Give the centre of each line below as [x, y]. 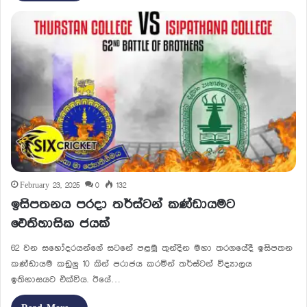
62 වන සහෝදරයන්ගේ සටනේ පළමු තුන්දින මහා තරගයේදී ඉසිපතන [152, 248]
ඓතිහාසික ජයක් [60, 223]
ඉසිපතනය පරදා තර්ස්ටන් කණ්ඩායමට [123, 204]
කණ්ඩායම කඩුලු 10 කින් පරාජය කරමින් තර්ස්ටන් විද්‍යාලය [132, 263]
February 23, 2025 [50, 185]
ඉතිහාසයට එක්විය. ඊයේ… [66, 279]
